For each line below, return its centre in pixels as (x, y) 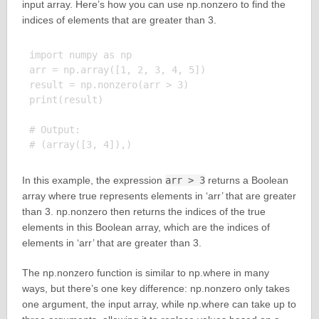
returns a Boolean (246, 181)
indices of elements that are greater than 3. (119, 20)
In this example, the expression (93, 181)
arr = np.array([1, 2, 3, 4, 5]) (117, 70)
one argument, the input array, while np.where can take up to (159, 304)
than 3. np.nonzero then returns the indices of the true (143, 212)
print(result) (66, 100)
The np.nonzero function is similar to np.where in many (145, 273)
